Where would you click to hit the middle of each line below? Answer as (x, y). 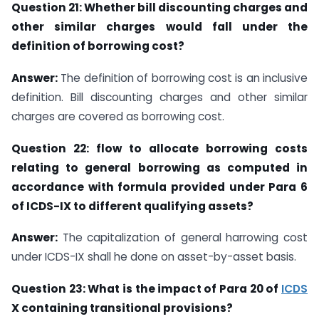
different (116, 206)
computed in (267, 167)
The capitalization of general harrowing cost (183, 238)
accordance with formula (91, 187)
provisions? (198, 308)
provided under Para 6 (239, 187)
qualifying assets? (199, 206)
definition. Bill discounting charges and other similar (159, 97)
